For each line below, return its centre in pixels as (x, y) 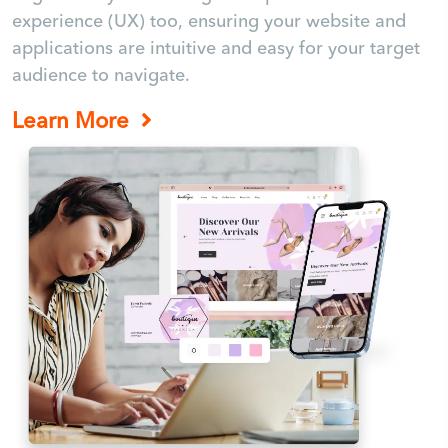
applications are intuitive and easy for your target (216, 48)
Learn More (73, 121)
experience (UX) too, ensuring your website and (209, 21)
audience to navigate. (101, 75)
